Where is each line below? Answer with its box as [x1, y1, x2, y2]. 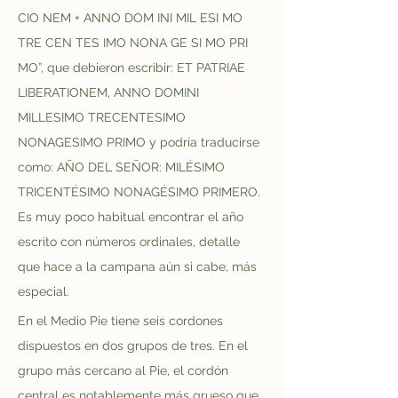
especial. [18, 284, 69, 298]
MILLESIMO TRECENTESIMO [18, 110, 189, 124]
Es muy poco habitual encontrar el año [18, 210, 247, 224]
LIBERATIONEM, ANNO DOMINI [18, 85, 203, 99]
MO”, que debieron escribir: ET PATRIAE [18, 60, 249, 75]
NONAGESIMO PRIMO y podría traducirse [18, 135, 263, 149]
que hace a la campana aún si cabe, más [18, 259, 260, 274]
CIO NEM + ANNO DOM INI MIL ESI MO [18, 11, 246, 25]
